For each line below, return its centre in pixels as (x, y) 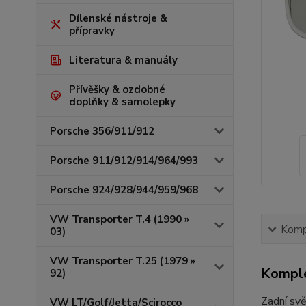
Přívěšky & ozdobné (117, 89)
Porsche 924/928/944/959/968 (124, 190)
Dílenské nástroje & (118, 18)
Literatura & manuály (123, 60)
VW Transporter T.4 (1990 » (120, 219)
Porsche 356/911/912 (102, 131)
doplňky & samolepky (122, 102)
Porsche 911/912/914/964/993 (124, 161)
